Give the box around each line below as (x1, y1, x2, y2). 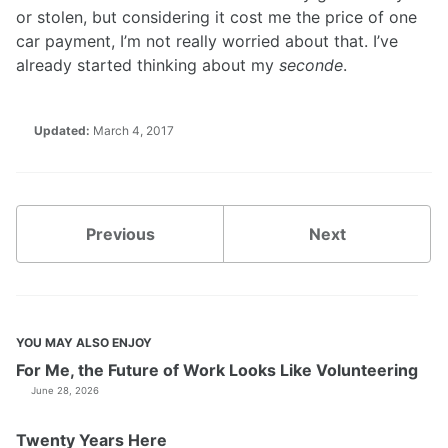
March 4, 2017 (93, 122, 174, 138)
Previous (85, 223, 155, 244)
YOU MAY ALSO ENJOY (16, 334, 152, 350)
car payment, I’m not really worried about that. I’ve (16, 31, 398, 52)
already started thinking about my (16, 55, 279, 76)
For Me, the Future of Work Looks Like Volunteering (16, 359, 418, 380)
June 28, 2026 (31, 384, 99, 396)
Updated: (31, 122, 90, 138)
